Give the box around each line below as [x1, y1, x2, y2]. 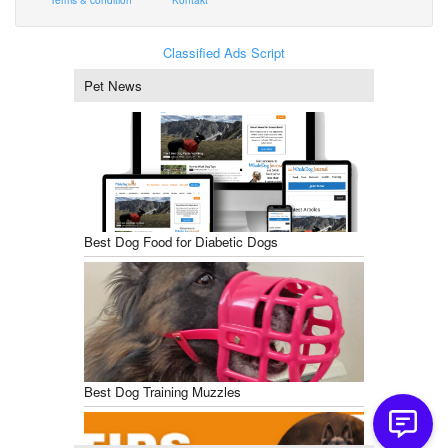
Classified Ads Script [163, 43, 285, 62]
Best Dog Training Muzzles [84, 382, 241, 401]
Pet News [84, 76, 142, 95]
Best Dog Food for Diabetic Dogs [84, 232, 278, 251]
